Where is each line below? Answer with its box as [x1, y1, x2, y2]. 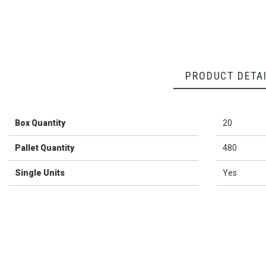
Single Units [15, 168, 65, 178]
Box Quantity [15, 118, 65, 128]
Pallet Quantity [15, 143, 74, 153]
